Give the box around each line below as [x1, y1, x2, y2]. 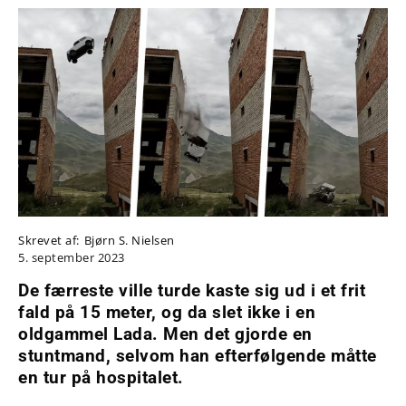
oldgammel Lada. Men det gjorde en [18, 323, 313, 344]
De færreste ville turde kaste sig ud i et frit [18, 279, 365, 301]
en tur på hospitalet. [18, 366, 184, 388]
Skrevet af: [18, 231, 80, 248]
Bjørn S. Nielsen [83, 231, 175, 248]
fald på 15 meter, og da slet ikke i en [18, 301, 315, 323]
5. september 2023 [18, 248, 125, 266]
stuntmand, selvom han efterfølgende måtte [18, 344, 377, 366]
